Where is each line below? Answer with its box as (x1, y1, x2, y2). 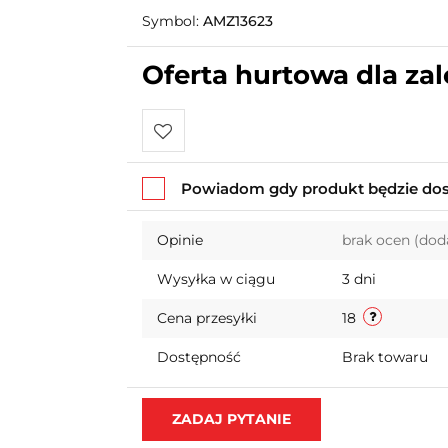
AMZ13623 (202, 12, 273, 30)
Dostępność (156, 348, 241, 366)
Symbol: (141, 12, 203, 30)
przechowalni (153, 208, 254, 227)
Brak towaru (341, 348, 432, 366)
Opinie (156, 231, 203, 249)
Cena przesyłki (156, 309, 257, 327)
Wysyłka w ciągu (156, 270, 275, 288)
